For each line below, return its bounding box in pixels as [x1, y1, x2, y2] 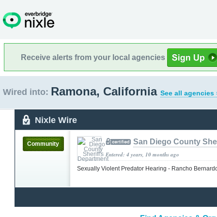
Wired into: [3, 87, 48, 97]
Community [27, 140, 59, 147]
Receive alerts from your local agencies [21, 53, 167, 62]
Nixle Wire [35, 115, 77, 125]
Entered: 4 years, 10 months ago [106, 150, 179, 158]
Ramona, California [51, 85, 160, 98]
